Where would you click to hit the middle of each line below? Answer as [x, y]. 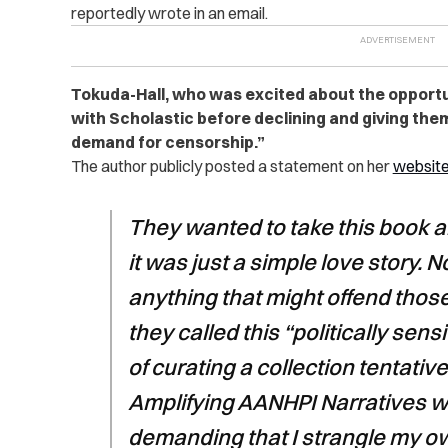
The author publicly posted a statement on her [231, 166]
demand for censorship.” [167, 142]
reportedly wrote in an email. [169, 13]
